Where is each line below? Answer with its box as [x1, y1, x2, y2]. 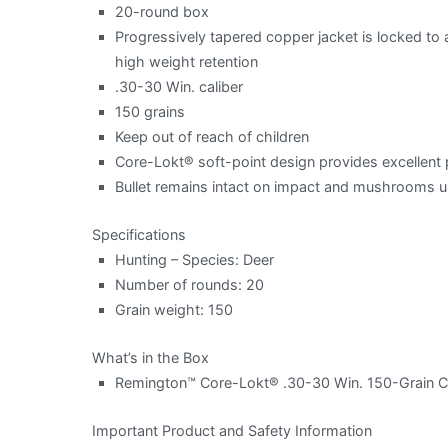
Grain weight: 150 [115, 300, 234, 318]
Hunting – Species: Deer [115, 250, 275, 268]
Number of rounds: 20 [115, 275, 265, 293]
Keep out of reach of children [115, 127, 310, 145]
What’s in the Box [92, 348, 209, 366]
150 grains [115, 102, 186, 120]
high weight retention [115, 52, 259, 70]
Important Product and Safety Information [92, 421, 372, 439]
